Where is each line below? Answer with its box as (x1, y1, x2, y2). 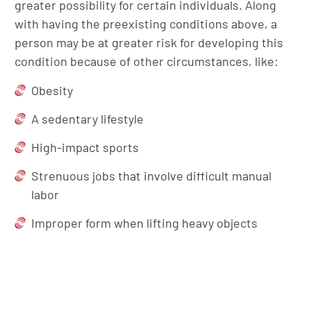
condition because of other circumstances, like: (15, 53, 278, 69)
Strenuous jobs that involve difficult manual (31, 168, 271, 183)
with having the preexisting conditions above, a (15, 16, 277, 31)
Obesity (31, 83, 73, 98)
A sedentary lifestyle (31, 111, 144, 126)
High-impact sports (31, 140, 139, 155)
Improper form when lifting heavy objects (31, 215, 258, 230)
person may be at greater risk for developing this (15, 35, 283, 50)
